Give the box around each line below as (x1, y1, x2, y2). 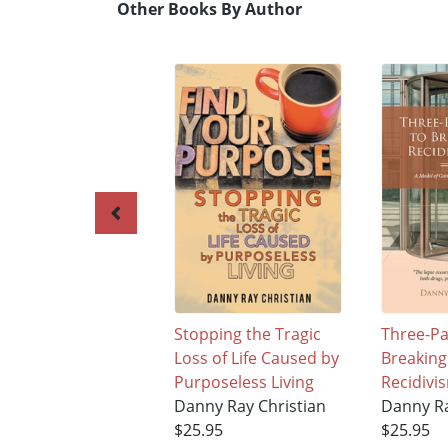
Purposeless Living (173, 370, 314, 393)
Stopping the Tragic (173, 322, 321, 345)
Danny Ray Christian (173, 394, 326, 417)
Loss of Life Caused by (173, 346, 339, 369)
